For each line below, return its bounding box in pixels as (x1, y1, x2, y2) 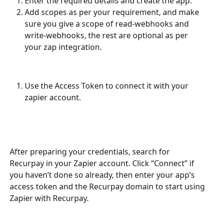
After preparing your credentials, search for (10, 146, 172, 157)
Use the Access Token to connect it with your (25, 80, 190, 92)
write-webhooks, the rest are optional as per (25, 30, 190, 41)
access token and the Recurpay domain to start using (10, 181, 207, 192)
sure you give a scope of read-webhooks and (25, 18, 191, 30)
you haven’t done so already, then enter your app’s (10, 170, 197, 181)
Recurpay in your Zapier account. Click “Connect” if (10, 158, 196, 169)
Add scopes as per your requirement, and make (25, 7, 201, 18)
